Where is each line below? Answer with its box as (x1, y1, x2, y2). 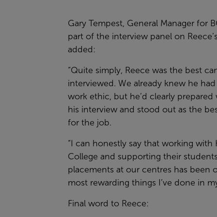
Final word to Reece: (68, 199, 149, 208)
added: (68, 45, 95, 54)
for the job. (68, 118, 111, 127)
